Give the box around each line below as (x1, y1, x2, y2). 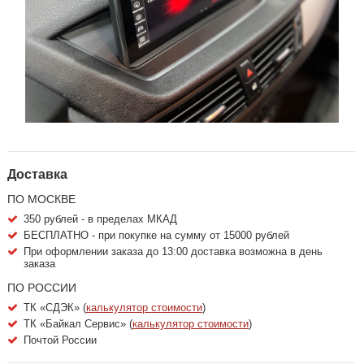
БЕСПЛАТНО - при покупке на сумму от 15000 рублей (24, 228, 289, 241)
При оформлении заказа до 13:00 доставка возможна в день (24, 245, 323, 258)
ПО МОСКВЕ (7, 192, 76, 206)
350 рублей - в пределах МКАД (24, 212, 177, 225)
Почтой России (24, 333, 97, 346)
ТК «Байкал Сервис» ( (24, 317, 132, 330)
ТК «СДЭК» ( (24, 301, 86, 314)
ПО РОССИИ (7, 280, 76, 294)
